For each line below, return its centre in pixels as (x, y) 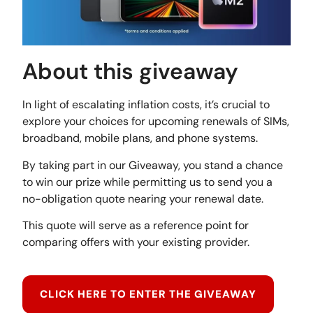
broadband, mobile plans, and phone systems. (140, 138)
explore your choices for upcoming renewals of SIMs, (156, 122)
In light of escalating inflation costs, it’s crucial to (146, 105)
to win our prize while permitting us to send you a (148, 182)
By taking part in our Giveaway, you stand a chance (153, 165)
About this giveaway (131, 72)
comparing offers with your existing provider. (136, 242)
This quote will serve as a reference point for (136, 226)
